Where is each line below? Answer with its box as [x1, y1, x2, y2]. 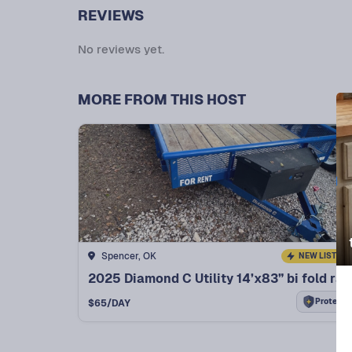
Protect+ [315, 296, 350, 307]
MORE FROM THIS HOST [78, 90, 246, 108]
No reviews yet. [78, 41, 164, 57]
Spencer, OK [101, 249, 156, 262]
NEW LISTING [298, 250, 350, 261]
